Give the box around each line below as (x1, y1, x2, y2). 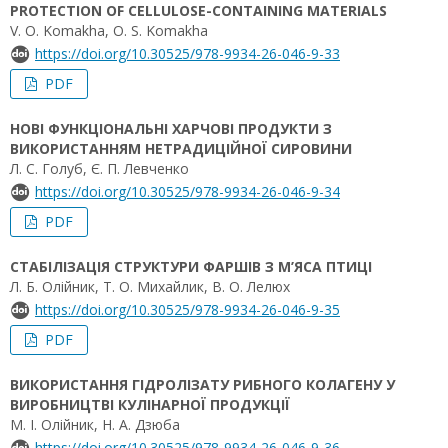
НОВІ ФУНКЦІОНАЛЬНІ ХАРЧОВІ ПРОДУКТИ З (10, 119, 332, 138)
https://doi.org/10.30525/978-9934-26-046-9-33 (35, 44, 340, 63)
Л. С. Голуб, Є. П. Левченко (10, 159, 189, 178)
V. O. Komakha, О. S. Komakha (10, 21, 208, 40)
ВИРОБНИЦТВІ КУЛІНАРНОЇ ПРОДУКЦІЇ (10, 395, 290, 414)
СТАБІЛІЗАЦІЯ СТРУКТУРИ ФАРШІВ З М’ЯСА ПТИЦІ (10, 257, 372, 276)
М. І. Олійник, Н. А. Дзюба (10, 415, 180, 434)
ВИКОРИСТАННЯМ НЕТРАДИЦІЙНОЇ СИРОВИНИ (10, 139, 352, 158)
